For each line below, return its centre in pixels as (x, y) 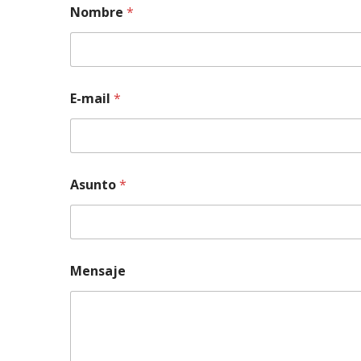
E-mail (92, 98)
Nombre (98, 12)
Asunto (95, 185)
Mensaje (98, 271)
